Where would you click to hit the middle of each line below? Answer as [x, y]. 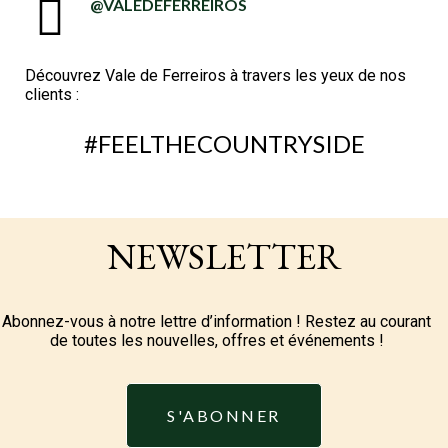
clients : [52, 94]
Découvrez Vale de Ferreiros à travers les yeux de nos [215, 75]
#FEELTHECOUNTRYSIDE [224, 143]
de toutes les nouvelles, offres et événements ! [216, 341]
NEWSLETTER [224, 257]
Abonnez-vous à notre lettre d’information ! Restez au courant [216, 322]
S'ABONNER [224, 415]
